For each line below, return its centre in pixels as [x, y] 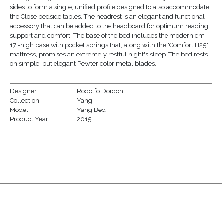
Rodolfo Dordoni [101, 91]
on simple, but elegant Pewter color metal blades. [83, 63]
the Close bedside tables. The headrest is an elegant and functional [107, 16]
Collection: [25, 100]
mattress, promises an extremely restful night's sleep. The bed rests [109, 54]
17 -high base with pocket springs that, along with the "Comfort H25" [109, 45]
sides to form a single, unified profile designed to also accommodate [109, 7]
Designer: [24, 91]
